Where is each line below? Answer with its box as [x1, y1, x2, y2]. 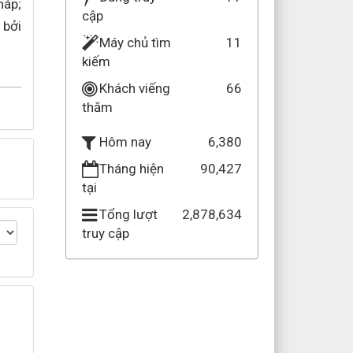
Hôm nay [98, 134, 151, 150]
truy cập [81, 225, 129, 241]
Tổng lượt [98, 206, 158, 222]
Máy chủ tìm [98, 35, 171, 50]
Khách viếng [98, 80, 170, 96]
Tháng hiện [98, 161, 164, 176]
